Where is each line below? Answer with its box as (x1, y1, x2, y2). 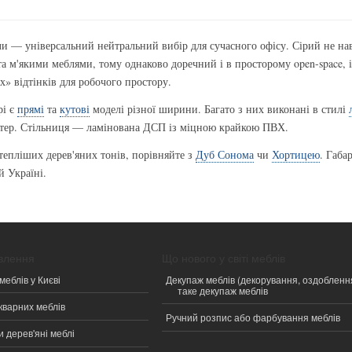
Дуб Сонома (195, 147, 254, 163)
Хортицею (271, 147, 320, 163)
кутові (59, 101, 90, 117)
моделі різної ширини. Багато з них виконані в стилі (89, 101, 349, 117)
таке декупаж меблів (178, 283, 269, 297)
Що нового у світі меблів (162, 250, 286, 266)
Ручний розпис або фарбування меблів (166, 310, 341, 324)
